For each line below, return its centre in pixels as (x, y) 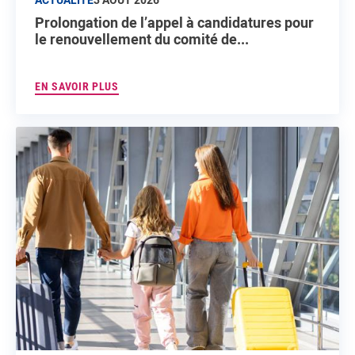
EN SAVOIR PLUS (77, 87)
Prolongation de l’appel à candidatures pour (174, 23)
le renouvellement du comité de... (142, 39)
